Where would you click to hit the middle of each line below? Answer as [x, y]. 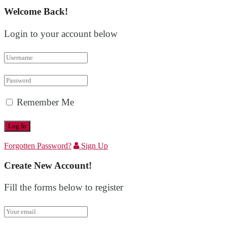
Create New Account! [48, 166]
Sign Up [93, 146]
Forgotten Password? [38, 146]
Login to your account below [61, 33]
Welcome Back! [36, 12]
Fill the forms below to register [64, 187]
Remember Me [45, 102]
